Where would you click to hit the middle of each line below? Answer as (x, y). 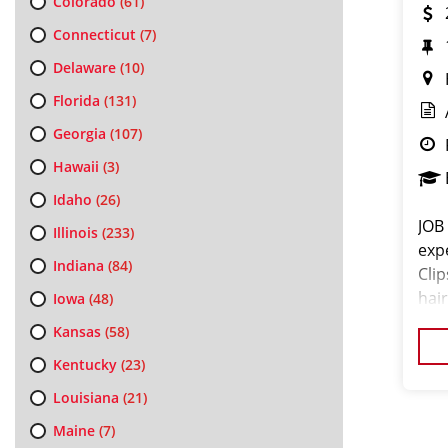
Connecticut (94, 34)
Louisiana (85, 397)
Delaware (84, 67)
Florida (76, 100)
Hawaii (75, 166)
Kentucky (84, 364)
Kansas (76, 331)
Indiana (78, 265)
